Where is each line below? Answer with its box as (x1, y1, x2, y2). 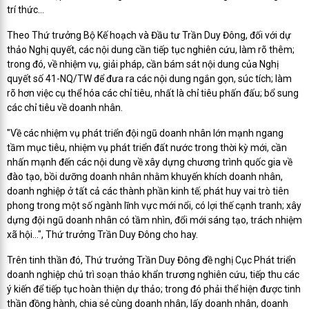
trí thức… (7, 4, 44, 15)
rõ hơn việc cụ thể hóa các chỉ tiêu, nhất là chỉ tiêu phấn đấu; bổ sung (7, 88, 299, 99)
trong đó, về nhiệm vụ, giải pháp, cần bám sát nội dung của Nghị (7, 59, 279, 70)
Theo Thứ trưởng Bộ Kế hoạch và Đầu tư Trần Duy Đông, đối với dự (7, 30, 291, 41)
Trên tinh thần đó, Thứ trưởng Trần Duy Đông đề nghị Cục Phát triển (7, 255, 296, 266)
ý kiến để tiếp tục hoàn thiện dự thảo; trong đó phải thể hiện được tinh (7, 283, 301, 295)
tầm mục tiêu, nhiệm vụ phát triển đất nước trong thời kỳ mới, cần (7, 142, 287, 153)
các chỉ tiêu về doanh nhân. (7, 102, 123, 113)
